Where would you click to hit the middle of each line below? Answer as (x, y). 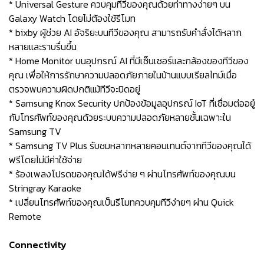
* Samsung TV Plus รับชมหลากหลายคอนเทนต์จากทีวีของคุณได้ (130, 146)
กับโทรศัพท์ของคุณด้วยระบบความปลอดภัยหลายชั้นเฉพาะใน (120, 117)
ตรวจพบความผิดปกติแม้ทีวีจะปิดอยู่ (75, 89)
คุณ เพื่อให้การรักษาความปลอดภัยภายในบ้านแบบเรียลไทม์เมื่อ (123, 75)
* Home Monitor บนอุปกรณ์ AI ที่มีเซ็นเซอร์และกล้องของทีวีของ (129, 61)
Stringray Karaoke (45, 188)
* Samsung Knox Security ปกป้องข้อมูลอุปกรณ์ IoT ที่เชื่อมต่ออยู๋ (132, 103)
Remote (25, 216)
